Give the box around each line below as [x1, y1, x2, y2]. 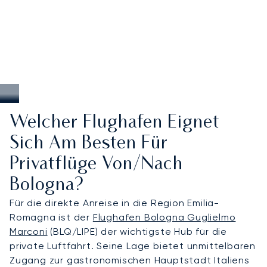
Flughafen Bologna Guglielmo [92, 211, 236, 223]
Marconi [10, 225, 48, 237]
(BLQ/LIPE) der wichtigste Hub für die [47, 225, 228, 237]
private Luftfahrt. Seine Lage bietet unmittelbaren [10, 240, 256, 252]
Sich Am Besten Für [10, 135, 168, 153]
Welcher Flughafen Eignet [10, 114, 220, 132]
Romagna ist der [10, 211, 93, 223]
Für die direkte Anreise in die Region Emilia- [10, 197, 219, 209]
